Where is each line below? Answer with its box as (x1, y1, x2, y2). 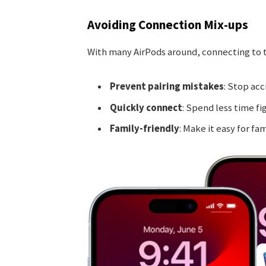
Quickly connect (109, 101, 182, 114)
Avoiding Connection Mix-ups (87, 17, 248, 33)
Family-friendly (109, 122, 179, 135)
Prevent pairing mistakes (109, 80, 224, 93)
